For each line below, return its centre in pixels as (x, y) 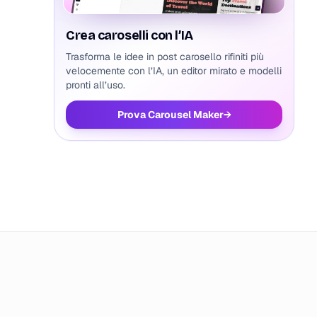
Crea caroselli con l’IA (129, 35)
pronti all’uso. (96, 85)
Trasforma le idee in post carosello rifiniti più (165, 57)
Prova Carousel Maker (170, 115)
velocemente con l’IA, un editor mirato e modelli (174, 71)
